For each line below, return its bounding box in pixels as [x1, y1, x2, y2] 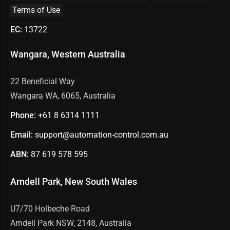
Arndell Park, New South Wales [10, 176, 137, 187]
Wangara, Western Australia [10, 48, 125, 60]
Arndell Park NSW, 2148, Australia [10, 218, 131, 228]
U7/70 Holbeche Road [10, 203, 90, 214]
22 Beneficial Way [10, 76, 75, 86]
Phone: [10, 110, 38, 120]
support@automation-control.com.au [35, 129, 168, 140]
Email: [10, 129, 35, 140]
